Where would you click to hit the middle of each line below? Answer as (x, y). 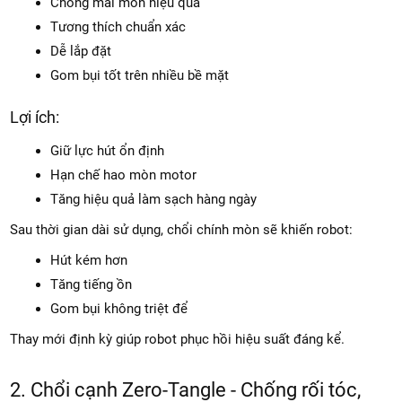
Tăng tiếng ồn (92, 285)
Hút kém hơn (89, 261)
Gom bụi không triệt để (119, 309)
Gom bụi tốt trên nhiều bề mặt (140, 76)
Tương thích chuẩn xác (118, 27)
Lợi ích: (35, 118)
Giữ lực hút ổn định (108, 151)
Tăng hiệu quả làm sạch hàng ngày (154, 200)
